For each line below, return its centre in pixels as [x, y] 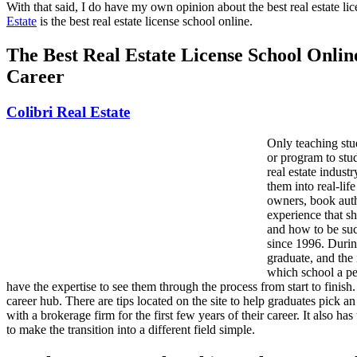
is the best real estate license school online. [145, 22]
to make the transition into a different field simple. [131, 329]
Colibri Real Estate [68, 112]
